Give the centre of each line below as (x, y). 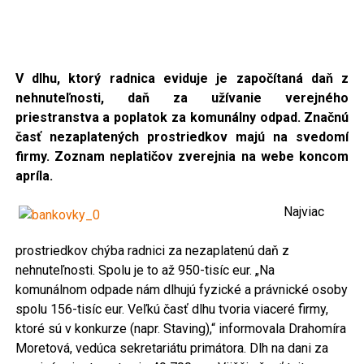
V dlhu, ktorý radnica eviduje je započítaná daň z (182, 79)
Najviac (303, 212)
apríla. (34, 176)
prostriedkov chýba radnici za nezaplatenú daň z (152, 251)
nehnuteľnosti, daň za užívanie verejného (182, 98)
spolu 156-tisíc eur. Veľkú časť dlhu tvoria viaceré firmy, (171, 310)
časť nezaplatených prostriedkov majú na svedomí (182, 137)
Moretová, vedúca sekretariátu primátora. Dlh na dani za (171, 349)
